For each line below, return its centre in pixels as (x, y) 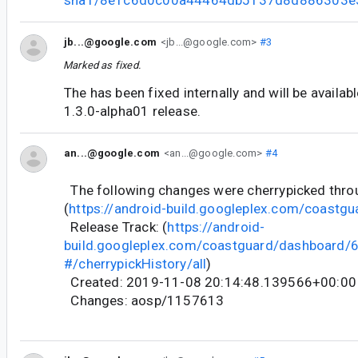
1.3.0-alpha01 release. (133, 111)
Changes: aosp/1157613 (144, 301)
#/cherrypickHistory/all (135, 264)
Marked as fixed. (102, 65)
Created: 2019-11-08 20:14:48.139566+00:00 (210, 282)
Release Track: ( (116, 227)
